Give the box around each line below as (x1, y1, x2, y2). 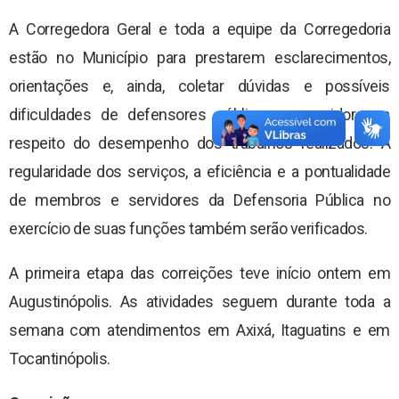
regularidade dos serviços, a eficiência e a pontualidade (9, 161, 390, 181)
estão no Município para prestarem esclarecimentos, (9, 47, 390, 67)
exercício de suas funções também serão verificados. (9, 218, 368, 238)
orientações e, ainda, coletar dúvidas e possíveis (9, 76, 390, 95)
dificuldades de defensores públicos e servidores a (9, 104, 390, 124)
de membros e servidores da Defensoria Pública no (9, 190, 390, 209)
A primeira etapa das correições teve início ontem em (9, 263, 390, 282)
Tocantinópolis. (9, 348, 110, 368)
